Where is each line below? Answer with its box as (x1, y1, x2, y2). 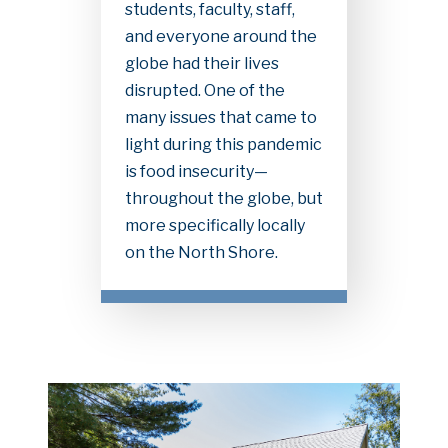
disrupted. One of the (124, 80, 285, 100)
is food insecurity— (124, 161, 268, 181)
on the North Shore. (124, 242, 278, 262)
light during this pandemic (124, 134, 322, 154)
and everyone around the (124, 26, 317, 46)
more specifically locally (124, 215, 305, 235)
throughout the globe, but (124, 188, 323, 208)
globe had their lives (124, 53, 279, 73)
